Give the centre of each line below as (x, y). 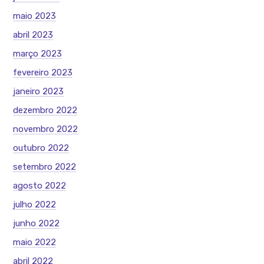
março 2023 (38, 53)
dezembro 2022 (45, 110)
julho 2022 (35, 204)
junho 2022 (37, 223)
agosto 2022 (40, 185)
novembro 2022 (46, 129)
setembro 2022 (45, 166)
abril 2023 (33, 34)
